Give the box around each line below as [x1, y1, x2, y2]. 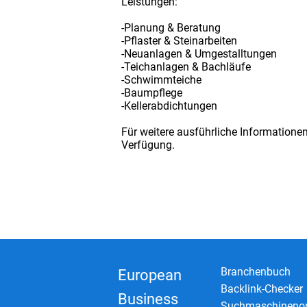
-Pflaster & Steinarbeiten [121, 34, 237, 47]
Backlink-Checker [221, 282, 303, 295]
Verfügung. [121, 138, 175, 151]
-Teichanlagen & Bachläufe [121, 60, 251, 73]
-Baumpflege [121, 86, 182, 99]
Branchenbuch [221, 265, 291, 278]
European [118, 266, 182, 284]
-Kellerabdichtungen [121, 99, 217, 112]
